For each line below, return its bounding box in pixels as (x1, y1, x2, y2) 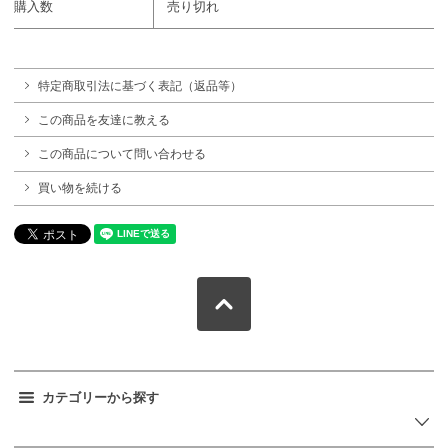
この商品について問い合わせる (38, 147, 206, 161)
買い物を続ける (38, 181, 122, 196)
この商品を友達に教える (38, 112, 170, 127)
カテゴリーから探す (42, 389, 159, 405)
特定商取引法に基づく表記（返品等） (38, 78, 242, 93)
